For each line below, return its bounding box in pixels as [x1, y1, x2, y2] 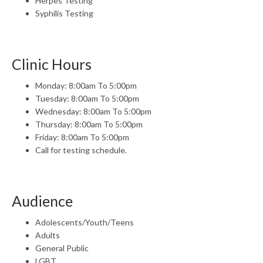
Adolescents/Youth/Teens [35, 217, 134, 227]
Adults [35, 230, 60, 240]
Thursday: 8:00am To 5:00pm [35, 119, 143, 129]
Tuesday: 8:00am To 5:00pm [35, 93, 139, 103]
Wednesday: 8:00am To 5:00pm [35, 106, 151, 116]
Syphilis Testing [35, 8, 93, 18]
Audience [12, 192, 73, 210]
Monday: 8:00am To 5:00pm [35, 80, 137, 90]
